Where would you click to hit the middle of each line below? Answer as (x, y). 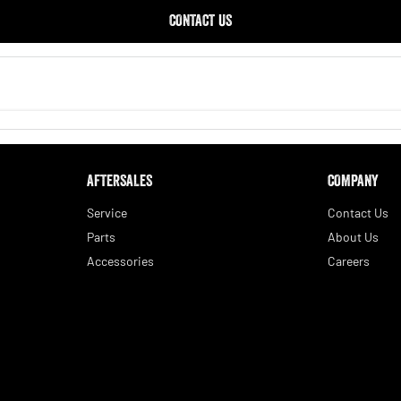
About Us (354, 236)
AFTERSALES (119, 180)
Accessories (120, 260)
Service (107, 212)
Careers (349, 260)
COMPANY (354, 180)
